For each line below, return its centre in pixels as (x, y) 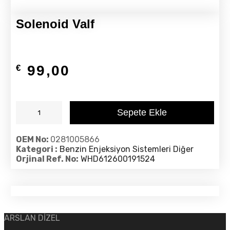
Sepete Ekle (142, 113)
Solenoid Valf (55, 24)
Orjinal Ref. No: (47, 159)
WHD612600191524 (118, 159)
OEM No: (33, 140)
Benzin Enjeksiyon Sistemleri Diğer (126, 149)
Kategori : (36, 149)
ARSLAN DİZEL (32, 218)
